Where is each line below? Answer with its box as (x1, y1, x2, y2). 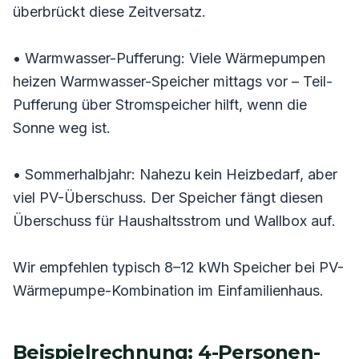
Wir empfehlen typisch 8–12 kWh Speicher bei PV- (13, 258, 344, 276)
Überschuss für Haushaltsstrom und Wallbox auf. (13, 212, 336, 229)
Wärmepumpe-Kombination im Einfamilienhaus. (13, 281, 324, 299)
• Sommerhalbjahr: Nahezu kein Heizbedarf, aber (13, 165, 337, 183)
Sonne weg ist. (13, 119, 111, 136)
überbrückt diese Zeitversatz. (13, 2, 206, 20)
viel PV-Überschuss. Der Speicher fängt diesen (13, 188, 323, 206)
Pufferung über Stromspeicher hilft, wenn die (13, 95, 307, 113)
